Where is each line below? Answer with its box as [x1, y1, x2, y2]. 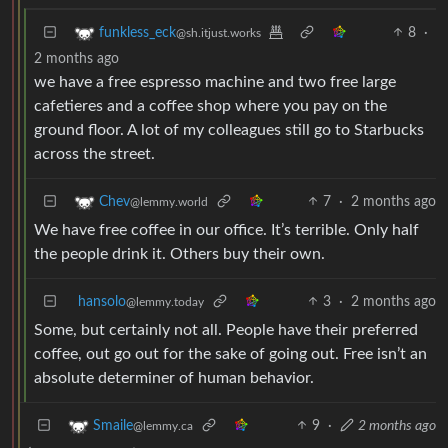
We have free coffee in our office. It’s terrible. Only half [34, 221, 419, 238]
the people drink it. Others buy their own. [34, 245, 325, 262]
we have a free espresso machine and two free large [34, 73, 396, 90]
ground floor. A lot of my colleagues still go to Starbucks [34, 121, 424, 138]
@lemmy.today [126, 295, 204, 308]
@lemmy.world [130, 195, 208, 208]
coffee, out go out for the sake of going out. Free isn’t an [34, 345, 427, 362]
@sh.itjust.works [176, 26, 261, 39]
